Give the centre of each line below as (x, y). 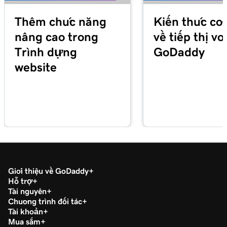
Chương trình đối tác (45, 201)
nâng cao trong (56, 37)
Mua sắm (24, 221)
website (36, 67)
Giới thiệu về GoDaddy (48, 171)
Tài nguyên (27, 191)
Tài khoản (26, 211)
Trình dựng (46, 52)
